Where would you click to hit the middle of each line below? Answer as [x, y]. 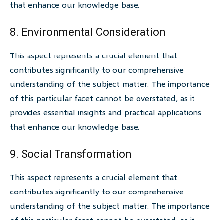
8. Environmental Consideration [88, 32]
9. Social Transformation [71, 154]
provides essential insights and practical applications [106, 112]
